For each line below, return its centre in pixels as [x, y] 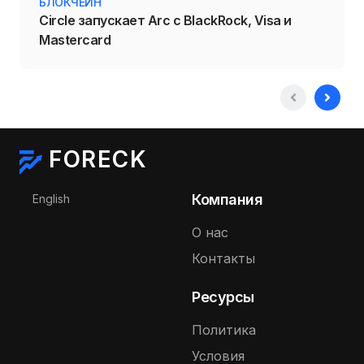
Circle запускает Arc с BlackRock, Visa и [165, 21]
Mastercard [75, 40]
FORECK [98, 160]
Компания [227, 200]
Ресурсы [223, 297]
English [51, 199]
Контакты [223, 259]
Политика [224, 330]
